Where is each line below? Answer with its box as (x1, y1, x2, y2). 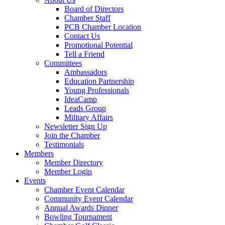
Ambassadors (64, 68, 107, 76)
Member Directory (44, 158, 103, 167)
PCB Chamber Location (64, 23, 141, 31)
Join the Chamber (44, 131, 100, 140)
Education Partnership (64, 77, 134, 85)
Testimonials (44, 140, 84, 149)
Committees (44, 59, 82, 67)
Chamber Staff (64, 14, 110, 22)
